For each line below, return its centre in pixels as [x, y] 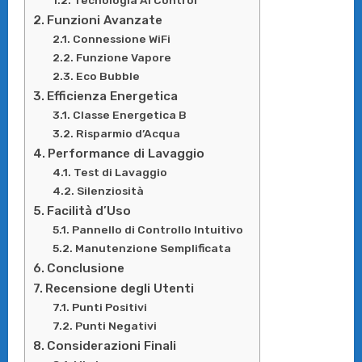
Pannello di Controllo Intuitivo [157, 229]
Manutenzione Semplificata [153, 248]
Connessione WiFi [121, 38]
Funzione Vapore [123, 57]
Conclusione [85, 268]
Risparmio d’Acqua [128, 133]
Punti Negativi [116, 325]
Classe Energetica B [129, 114]
